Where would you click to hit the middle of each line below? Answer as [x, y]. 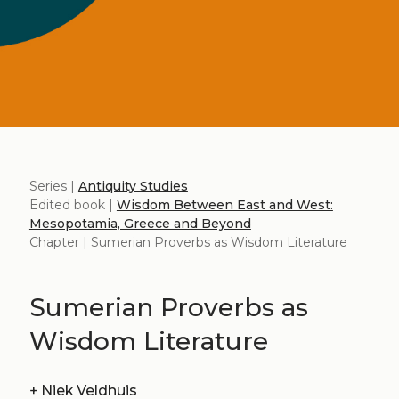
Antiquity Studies [133, 187]
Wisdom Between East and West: [224, 205]
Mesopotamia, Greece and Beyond [140, 224]
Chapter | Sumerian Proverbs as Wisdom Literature [188, 243]
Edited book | [73, 205]
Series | [53, 187]
